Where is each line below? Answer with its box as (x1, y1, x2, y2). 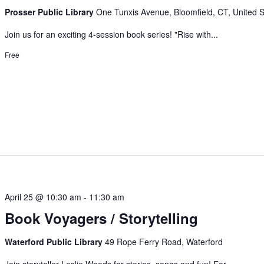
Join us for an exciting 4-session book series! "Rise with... (5, 28, 219, 40)
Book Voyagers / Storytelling (5, 208, 199, 229)
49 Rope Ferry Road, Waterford (105, 236, 223, 248)
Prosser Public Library (5, 5, 97, 18)
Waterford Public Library (5, 236, 105, 248)
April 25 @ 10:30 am (5, 191, 82, 203)
